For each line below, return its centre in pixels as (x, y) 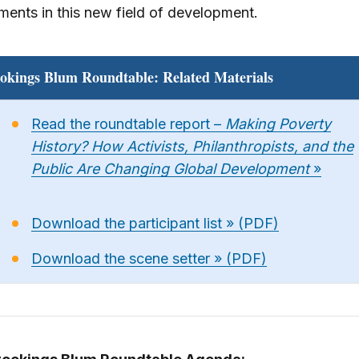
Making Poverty (278, 124)
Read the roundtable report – (128, 124)
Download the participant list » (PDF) (155, 223)
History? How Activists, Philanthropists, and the (192, 146)
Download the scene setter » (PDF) (149, 258)
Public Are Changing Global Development (170, 169)
